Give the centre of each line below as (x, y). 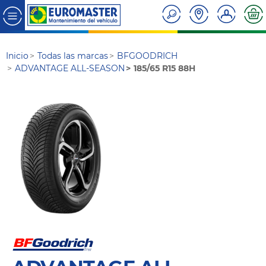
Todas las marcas (73, 56)
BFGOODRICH (148, 56)
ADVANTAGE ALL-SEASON (70, 69)
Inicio (17, 56)
